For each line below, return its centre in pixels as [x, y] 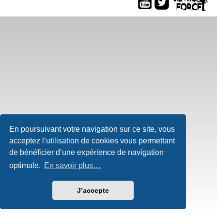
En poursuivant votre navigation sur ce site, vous [92, 129]
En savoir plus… [73, 166]
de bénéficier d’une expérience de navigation [87, 152]
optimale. [26, 166]
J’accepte [93, 191]
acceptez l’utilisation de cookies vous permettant [92, 140]
